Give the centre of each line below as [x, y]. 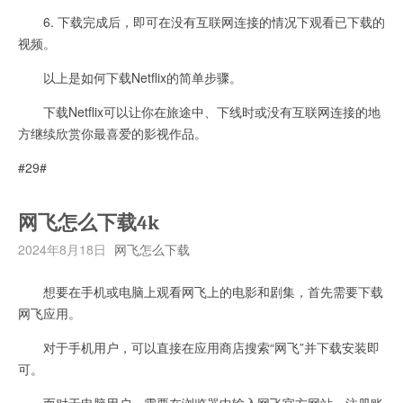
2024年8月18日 [62, 249]
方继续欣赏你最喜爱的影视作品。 [112, 133]
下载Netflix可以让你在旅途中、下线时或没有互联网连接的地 [199, 111]
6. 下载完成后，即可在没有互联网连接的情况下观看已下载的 [201, 21]
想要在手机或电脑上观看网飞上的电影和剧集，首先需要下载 [201, 291]
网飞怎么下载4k [89, 223]
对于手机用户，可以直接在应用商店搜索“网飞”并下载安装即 [199, 347]
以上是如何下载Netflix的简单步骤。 [130, 77]
